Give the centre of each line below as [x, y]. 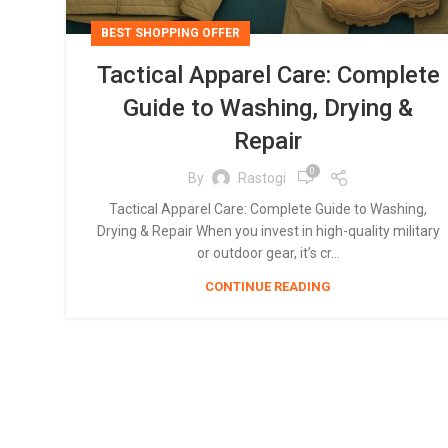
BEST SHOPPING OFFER [170, 33]
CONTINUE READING [268, 286]
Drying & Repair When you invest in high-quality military [268, 231]
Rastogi [261, 177]
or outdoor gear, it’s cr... [268, 253]
